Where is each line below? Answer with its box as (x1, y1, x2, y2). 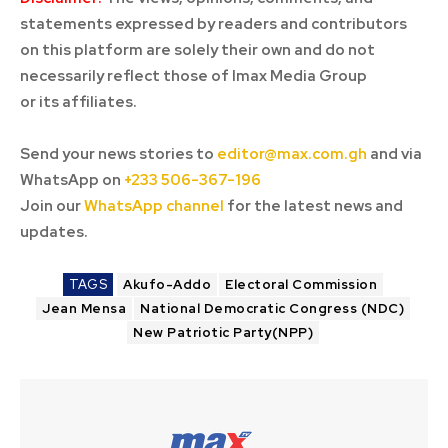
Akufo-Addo (123, 276, 211, 294)
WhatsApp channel (84, 196, 224, 217)
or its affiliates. (20, 92, 137, 113)
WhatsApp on (20, 170, 124, 191)
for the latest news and (224, 196, 403, 217)
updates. (20, 222, 88, 243)
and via (367, 144, 422, 165)
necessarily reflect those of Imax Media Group (20, 66, 367, 87)
